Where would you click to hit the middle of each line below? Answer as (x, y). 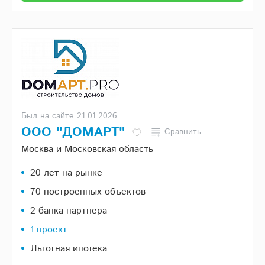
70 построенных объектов (88, 192)
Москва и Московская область (87, 150)
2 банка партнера (69, 211)
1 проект (49, 230)
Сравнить (183, 132)
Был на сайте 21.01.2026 (69, 116)
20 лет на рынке (66, 173)
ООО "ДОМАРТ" (73, 133)
